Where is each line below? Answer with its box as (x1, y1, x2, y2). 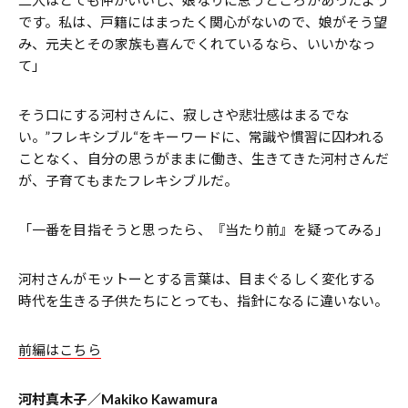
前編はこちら (18, 342, 101, 359)
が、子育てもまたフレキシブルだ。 (18, 172, 238, 189)
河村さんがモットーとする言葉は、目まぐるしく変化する (18, 270, 377, 288)
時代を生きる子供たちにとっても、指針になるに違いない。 (18, 292, 389, 310)
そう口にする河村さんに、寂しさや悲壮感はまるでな (18, 107, 349, 124)
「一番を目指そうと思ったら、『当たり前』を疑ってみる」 (18, 221, 390, 239)
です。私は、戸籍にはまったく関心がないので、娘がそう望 (18, 14, 388, 31)
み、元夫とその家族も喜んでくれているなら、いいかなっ (18, 36, 376, 53)
